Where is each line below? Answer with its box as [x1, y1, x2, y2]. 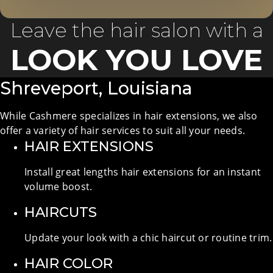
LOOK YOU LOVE [10, 41, 263, 77]
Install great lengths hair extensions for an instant [24, 165, 261, 179]
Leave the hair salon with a [10, 18, 263, 42]
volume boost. [24, 179, 93, 193]
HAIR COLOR [24, 254, 113, 272]
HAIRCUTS [24, 203, 97, 221]
